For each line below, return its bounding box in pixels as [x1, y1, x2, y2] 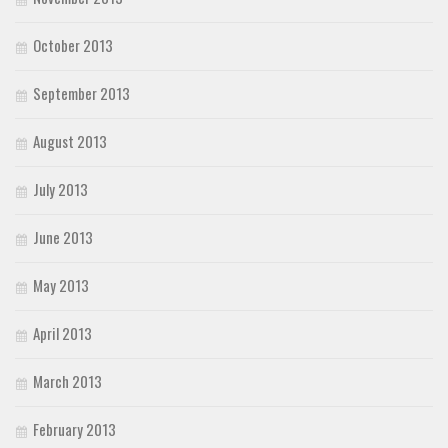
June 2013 [33, 225, 93, 248]
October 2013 [33, 33, 113, 56]
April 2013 [33, 321, 92, 344]
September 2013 [33, 81, 130, 104]
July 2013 [33, 177, 88, 200]
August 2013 [33, 129, 107, 152]
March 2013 [33, 369, 102, 392]
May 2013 [33, 273, 89, 296]
